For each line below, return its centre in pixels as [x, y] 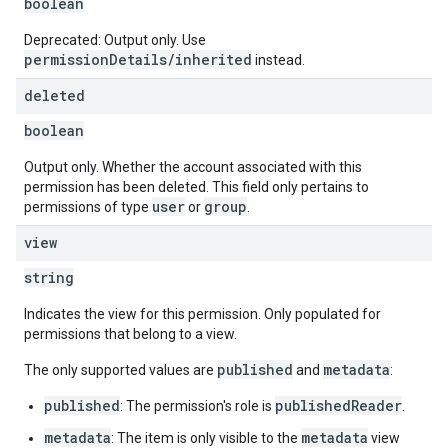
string [49, 277]
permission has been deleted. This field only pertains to [196, 187]
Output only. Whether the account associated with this [193, 167]
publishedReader [338, 405]
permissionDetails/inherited [138, 59]
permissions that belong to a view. [130, 334]
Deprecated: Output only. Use [115, 40]
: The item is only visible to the [206, 438]
